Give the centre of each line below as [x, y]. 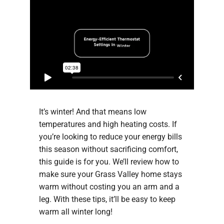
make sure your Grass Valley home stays [110, 174]
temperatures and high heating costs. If [108, 124]
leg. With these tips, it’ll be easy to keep [107, 199]
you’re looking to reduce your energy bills [110, 136]
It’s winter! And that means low [92, 111]
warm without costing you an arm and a [109, 186]
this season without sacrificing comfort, [108, 149]
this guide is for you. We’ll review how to [109, 161]
